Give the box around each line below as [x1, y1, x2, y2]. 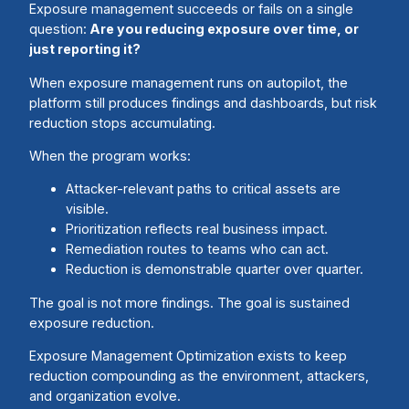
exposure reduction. [29, 314, 154, 330]
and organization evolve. [29, 387, 181, 404]
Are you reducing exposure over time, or [87, 21, 359, 37]
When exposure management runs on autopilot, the [29, 74, 348, 90]
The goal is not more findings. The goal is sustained [29, 294, 350, 310]
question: [29, 21, 87, 37]
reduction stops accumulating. [29, 114, 215, 131]
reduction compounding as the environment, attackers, [29, 367, 369, 383]
